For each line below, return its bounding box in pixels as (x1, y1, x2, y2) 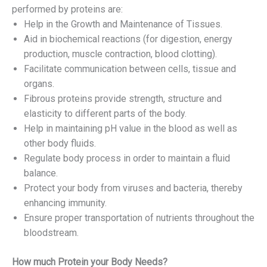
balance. (24, 167, 58, 179)
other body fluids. (24, 138, 96, 150)
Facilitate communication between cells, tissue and (24, 63, 236, 75)
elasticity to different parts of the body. (24, 108, 187, 120)
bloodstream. (24, 227, 79, 239)
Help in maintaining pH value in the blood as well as (24, 123, 237, 135)
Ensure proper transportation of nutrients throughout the (24, 212, 254, 224)
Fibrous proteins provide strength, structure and (24, 93, 222, 105)
